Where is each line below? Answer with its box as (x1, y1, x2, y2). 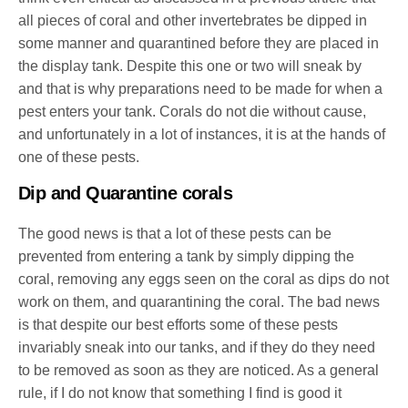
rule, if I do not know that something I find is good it (18, 385, 342, 402)
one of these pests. (18, 149, 140, 166)
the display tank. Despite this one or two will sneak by (18, 58, 362, 75)
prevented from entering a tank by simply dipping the (18, 249, 355, 265)
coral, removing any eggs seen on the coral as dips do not (18, 271, 390, 288)
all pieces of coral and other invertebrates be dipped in (18, 13, 368, 29)
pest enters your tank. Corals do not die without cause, (18, 104, 367, 120)
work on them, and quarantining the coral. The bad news (18, 294, 381, 311)
